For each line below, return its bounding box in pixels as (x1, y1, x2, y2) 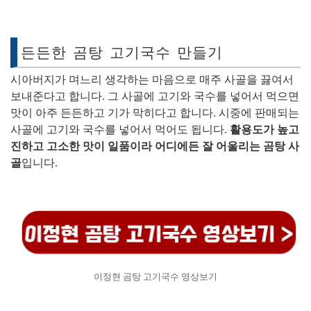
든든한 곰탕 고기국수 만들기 (21, 44, 223, 61)
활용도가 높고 (230, 124, 299, 135)
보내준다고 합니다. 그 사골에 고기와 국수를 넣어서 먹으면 (10, 90, 299, 102)
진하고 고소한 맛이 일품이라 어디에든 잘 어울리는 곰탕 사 (10, 140, 299, 152)
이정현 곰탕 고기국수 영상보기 (94, 271, 217, 283)
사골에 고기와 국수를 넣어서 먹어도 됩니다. (10, 124, 230, 135)
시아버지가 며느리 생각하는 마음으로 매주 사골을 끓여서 (10, 74, 294, 85)
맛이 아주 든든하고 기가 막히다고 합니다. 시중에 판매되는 (10, 107, 299, 119)
